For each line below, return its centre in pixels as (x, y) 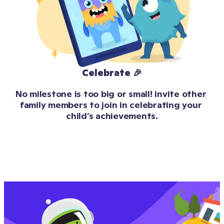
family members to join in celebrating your (111, 105)
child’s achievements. (112, 116)
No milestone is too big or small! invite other (111, 94)
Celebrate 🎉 (112, 73)
